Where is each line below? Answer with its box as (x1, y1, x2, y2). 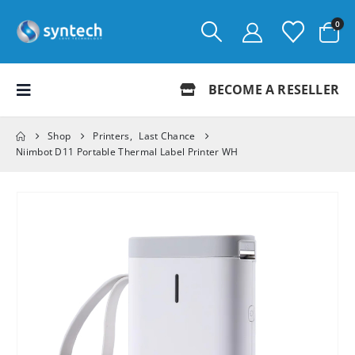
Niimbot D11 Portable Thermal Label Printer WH (16, 145, 239, 158)
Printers (93, 129, 130, 143)
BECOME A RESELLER (204, 81, 339, 98)
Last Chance (139, 129, 196, 143)
